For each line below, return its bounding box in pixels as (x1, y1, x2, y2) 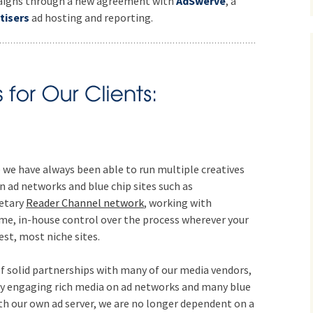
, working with (144, 196, 212, 210)
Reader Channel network (26, 196, 144, 210)
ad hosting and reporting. (29, 10, 153, 24)
